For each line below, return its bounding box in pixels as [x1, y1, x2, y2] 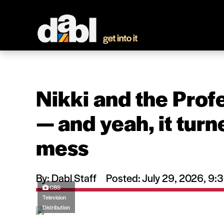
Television [42, 193, 66, 201]
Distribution [42, 203, 70, 211]
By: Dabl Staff [36, 170, 96, 185]
